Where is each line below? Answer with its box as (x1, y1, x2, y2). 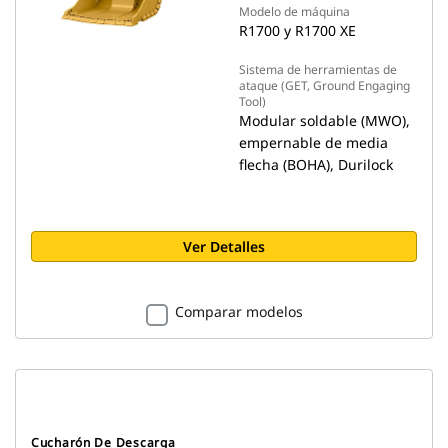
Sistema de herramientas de (239, 61, 397, 78)
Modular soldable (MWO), (239, 111, 410, 130)
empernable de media (239, 133, 388, 152)
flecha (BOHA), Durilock (239, 155, 393, 174)
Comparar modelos (174, 302, 303, 321)
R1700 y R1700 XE (239, 21, 356, 40)
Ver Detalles (183, 237, 265, 256)
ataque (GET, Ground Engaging (239, 77, 410, 94)
